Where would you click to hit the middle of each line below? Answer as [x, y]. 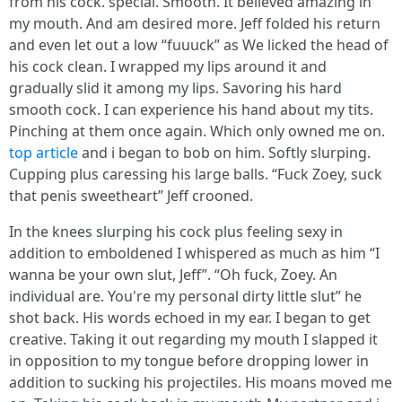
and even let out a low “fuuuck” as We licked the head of [199, 44]
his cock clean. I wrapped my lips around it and [168, 66]
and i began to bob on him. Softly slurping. [224, 152]
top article [44, 152]
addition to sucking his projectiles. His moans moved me [201, 382]
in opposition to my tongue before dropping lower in [189, 360]
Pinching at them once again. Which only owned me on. [197, 131]
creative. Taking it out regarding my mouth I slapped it [193, 339]
